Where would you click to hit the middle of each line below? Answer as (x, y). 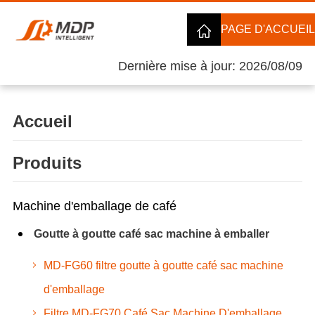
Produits (47, 162)
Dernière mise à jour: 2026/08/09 (211, 66)
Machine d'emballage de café (94, 206)
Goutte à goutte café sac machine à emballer (151, 233)
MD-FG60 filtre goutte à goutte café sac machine (163, 265)
